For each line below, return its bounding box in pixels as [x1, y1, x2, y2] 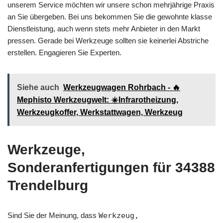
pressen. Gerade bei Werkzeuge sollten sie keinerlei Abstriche [7, 36, 209, 45]
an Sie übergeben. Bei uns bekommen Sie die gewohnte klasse [7, 12, 212, 21]
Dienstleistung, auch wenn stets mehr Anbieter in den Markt [7, 24, 200, 33]
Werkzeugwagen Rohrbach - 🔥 [63, 83, 180, 92]
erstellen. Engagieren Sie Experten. [7, 48, 121, 57]
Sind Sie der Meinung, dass [7, 211, 99, 220]
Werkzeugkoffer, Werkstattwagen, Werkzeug [17, 108, 183, 116]
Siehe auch [17, 83, 59, 92]
